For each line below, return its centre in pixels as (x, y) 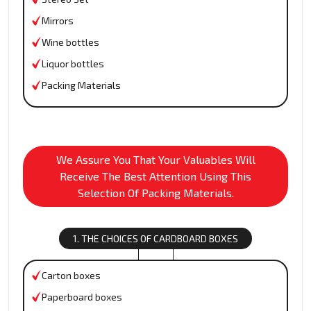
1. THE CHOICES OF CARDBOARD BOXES (155, 239)
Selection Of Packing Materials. (155, 193)
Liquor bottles (73, 64)
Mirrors (58, 21)
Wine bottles (70, 42)
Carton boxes (71, 276)
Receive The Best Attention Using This (155, 176)
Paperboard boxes (82, 297)
